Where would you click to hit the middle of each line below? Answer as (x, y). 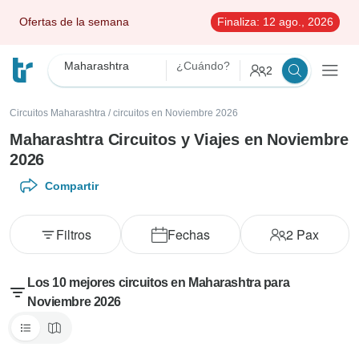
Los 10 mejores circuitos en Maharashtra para (159, 282)
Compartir (72, 186)
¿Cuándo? (203, 66)
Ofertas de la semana (74, 22)
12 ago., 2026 (296, 22)
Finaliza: (238, 22)
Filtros (73, 234)
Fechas (188, 234)
